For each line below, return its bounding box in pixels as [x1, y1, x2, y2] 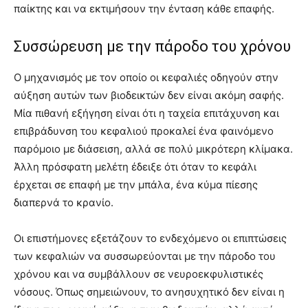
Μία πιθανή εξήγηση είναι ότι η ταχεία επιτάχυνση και [14, 107, 279, 120]
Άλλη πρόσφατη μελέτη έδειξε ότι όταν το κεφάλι [14, 160, 256, 174]
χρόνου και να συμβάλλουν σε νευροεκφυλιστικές [14, 267, 263, 281]
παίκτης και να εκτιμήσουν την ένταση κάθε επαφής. [14, 2, 274, 16]
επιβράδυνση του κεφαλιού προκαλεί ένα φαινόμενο [14, 124, 274, 138]
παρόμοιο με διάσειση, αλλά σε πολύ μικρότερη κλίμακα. [14, 142, 293, 156]
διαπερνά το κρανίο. [14, 196, 113, 210]
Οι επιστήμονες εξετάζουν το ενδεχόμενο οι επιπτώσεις [14, 232, 287, 245]
